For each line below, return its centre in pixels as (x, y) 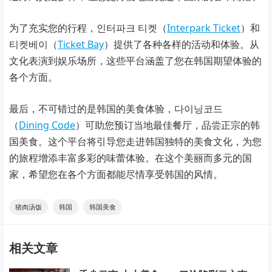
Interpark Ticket (204, 28)
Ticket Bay (81, 44)
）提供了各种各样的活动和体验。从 (182, 44)
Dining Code (47, 125)
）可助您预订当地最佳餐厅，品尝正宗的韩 (168, 125)
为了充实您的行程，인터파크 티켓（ (88, 28)
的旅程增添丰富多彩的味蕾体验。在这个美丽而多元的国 (131, 158)
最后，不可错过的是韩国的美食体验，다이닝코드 (116, 108)
